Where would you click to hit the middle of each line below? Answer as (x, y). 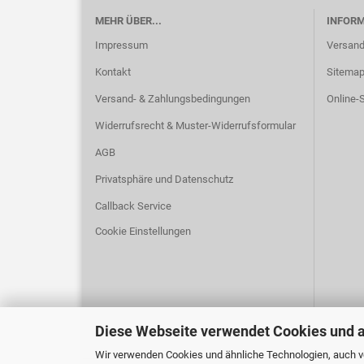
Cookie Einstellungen (143, 231)
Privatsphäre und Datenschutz (164, 179)
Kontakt (113, 72)
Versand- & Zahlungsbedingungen (173, 99)
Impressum (121, 45)
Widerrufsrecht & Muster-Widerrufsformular (195, 126)
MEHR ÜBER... (128, 21)
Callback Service (133, 206)
